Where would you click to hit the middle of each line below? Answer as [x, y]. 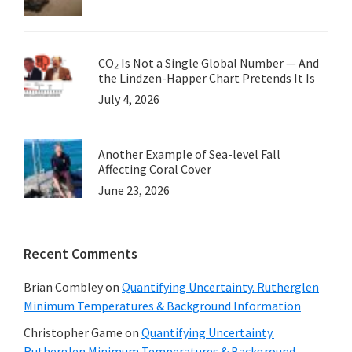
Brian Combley [63, 286]
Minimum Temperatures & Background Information [162, 305]
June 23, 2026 [134, 190]
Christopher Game [73, 332]
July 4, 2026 [129, 99]
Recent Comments [81, 253]
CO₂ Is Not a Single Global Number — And [209, 62]
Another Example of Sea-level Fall [189, 154]
